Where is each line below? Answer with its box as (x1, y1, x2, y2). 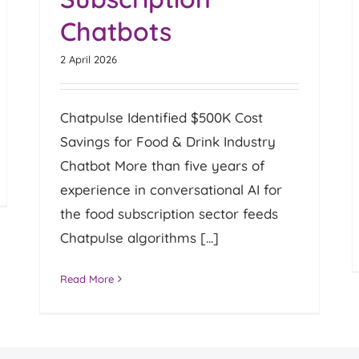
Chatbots (60, 14, 172, 47)
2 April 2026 (60, 52, 118, 66)
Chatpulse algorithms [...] (60, 228, 220, 246)
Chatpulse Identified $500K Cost (60, 108, 264, 126)
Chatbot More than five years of (60, 156, 266, 174)
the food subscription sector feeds (60, 204, 279, 222)
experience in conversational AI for (60, 180, 283, 198)
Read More (60, 272, 115, 285)
